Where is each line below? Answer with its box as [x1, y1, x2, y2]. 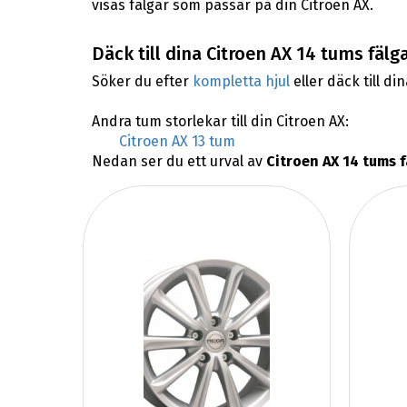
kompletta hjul [192, 73, 290, 91]
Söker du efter [91, 73, 193, 91]
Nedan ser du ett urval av [91, 153, 266, 171]
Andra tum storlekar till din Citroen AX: [91, 113, 349, 131]
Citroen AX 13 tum [118, 133, 235, 151]
